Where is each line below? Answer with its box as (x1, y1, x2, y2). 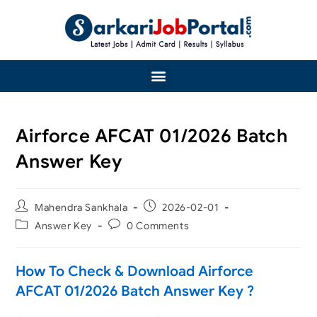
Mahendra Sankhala (35, 200, 128, 214)
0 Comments (127, 219, 190, 232)
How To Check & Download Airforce (16, 262, 254, 280)
